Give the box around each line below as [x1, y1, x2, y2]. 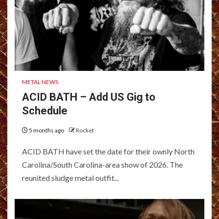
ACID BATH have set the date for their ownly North [22, 146, 195, 156]
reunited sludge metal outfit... [22, 173, 119, 182]
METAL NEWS [22, 78, 58, 86]
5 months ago [28, 126, 65, 134]
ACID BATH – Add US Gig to [22, 90, 155, 103]
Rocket [76, 126, 94, 134]
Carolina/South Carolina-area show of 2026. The [22, 159, 183, 169]
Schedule [22, 104, 67, 117]
